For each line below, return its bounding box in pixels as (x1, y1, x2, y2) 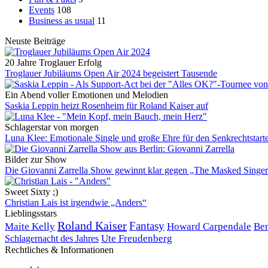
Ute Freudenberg (101, 232, 172, 244)
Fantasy (129, 219, 165, 232)
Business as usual (29, 15, 95, 26)
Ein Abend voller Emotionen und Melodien (5, 89, 168, 100)
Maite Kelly (5, 220, 55, 232)
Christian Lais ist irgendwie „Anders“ (5, 197, 147, 208)
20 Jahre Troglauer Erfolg (5, 57, 102, 68)
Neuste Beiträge (5, 35, 65, 46)
